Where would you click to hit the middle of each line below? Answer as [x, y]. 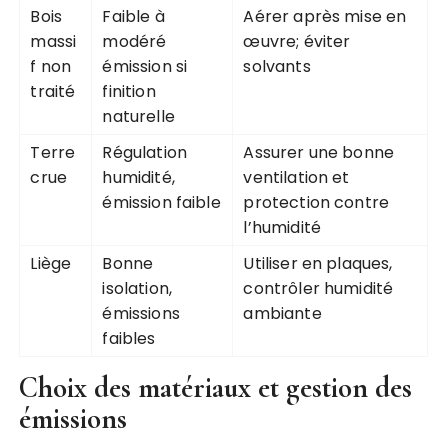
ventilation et [296, 178]
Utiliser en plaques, [318, 264]
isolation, [137, 289]
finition [129, 92]
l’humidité [282, 228]
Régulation [144, 153]
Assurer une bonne [319, 153]
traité [53, 92]
